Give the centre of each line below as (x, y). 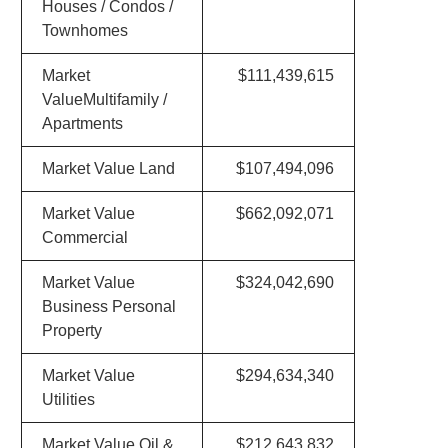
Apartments (82, 123)
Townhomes (84, 30)
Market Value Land (108, 168)
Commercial (84, 237)
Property (71, 330)
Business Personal (108, 306)
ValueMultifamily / (104, 99)
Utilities (68, 399)
